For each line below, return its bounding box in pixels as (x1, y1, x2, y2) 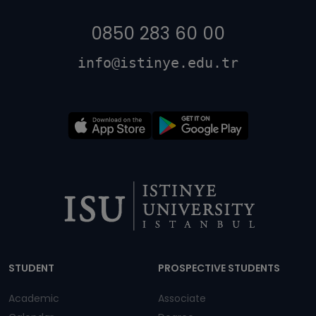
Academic (8, 291, 59, 306)
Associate (158, 291, 206, 306)
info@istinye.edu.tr (78, 54, 238, 72)
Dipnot (8, 229, 76, 257)
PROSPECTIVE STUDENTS (158, 261, 280, 276)
